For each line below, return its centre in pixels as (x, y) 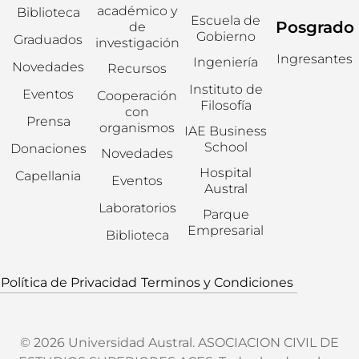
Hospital (226, 173)
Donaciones (48, 149)
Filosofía (226, 106)
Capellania (48, 176)
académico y (137, 11)
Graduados (48, 40)
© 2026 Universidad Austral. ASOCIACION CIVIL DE (179, 343)
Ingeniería (226, 63)
